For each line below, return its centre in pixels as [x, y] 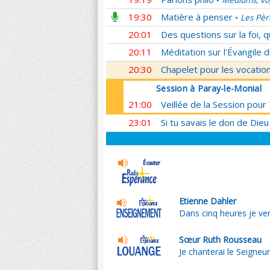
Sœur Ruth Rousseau [221, 240]
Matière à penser [197, 17]
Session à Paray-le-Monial [209, 88]
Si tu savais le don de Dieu [215, 122]
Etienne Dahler [208, 201]
